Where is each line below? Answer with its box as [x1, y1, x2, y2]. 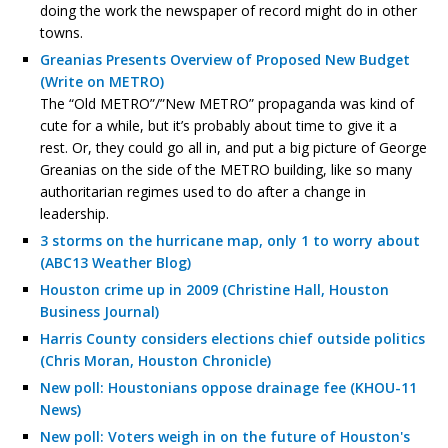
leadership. [40, 203, 109, 223]
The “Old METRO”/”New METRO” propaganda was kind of [40, 93, 414, 113]
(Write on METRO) [40, 71, 164, 91]
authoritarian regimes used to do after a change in [40, 181, 366, 201]
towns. [40, 22, 83, 42]
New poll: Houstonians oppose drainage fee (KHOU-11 [40, 377, 417, 397]
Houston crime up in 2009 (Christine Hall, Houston [40, 279, 389, 299]
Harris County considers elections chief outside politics [40, 328, 425, 348]
